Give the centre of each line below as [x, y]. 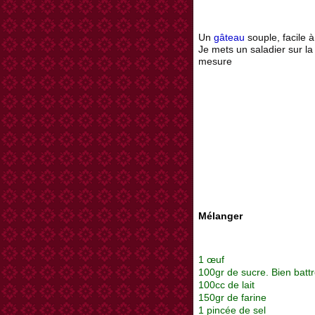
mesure [215, 61]
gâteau [229, 37]
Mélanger [220, 216]
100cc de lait [226, 284]
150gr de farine [232, 297]
